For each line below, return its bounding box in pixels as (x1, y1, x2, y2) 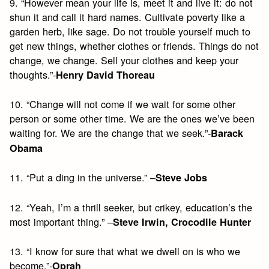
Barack (211, 125, 244, 140)
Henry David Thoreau (56, 67, 156, 82)
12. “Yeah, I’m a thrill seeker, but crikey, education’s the (10, 199, 253, 214)
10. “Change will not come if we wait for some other (10, 96, 236, 111)
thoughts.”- (10, 67, 56, 82)
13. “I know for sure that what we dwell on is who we (10, 243, 241, 258)
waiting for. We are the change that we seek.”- (10, 125, 211, 140)
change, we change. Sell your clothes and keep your (10, 52, 239, 67)
